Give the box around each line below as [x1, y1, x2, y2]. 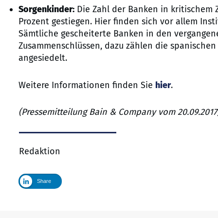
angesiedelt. [18, 53, 67, 64]
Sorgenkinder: [18, 4, 74, 15]
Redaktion [19, 146, 60, 157]
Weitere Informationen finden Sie [18, 80, 155, 91]
